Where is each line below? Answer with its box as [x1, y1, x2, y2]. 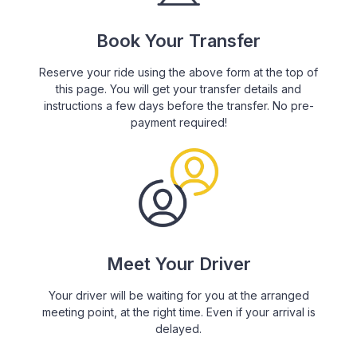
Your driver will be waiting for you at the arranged [48, 288, 309, 302]
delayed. [155, 321, 202, 335]
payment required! [130, 115, 227, 129]
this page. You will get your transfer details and [56, 81, 301, 96]
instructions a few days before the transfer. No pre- [43, 98, 314, 112]
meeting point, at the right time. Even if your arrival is [41, 304, 316, 319]
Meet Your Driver [106, 253, 251, 274]
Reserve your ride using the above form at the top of [39, 65, 318, 79]
